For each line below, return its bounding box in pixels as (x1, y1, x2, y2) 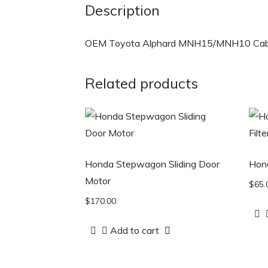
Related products (85, 74, 198, 93)
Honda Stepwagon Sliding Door (85, 158, 220, 170)
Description (85, 1, 160, 20)
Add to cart (110, 224, 159, 236)
